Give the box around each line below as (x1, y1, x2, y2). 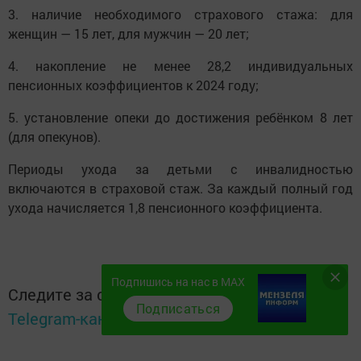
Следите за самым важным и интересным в (8, 283, 344, 305)
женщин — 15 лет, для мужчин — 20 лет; (8, 24, 249, 42)
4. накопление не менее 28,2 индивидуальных (8, 56, 353, 74)
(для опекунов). (8, 127, 101, 145)
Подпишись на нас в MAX (111, 274, 245, 289)
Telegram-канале (8, 307, 133, 329)
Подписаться (135, 300, 221, 317)
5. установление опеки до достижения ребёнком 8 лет (8, 108, 353, 126)
